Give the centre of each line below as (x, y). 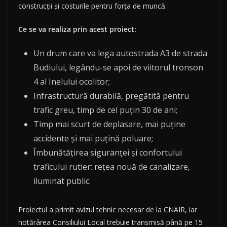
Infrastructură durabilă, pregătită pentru (111, 96)
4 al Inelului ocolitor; (72, 82)
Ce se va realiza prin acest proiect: (77, 29)
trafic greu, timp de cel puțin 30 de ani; (105, 110)
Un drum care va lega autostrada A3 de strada (120, 53)
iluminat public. (62, 181)
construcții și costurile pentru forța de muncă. (92, 6)
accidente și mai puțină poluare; (93, 139)
